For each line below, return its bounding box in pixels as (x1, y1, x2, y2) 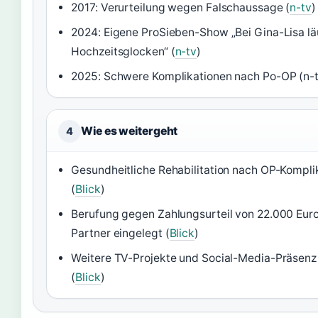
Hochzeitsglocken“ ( (71, 45, 175, 58)
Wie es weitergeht (81, 124, 178, 138)
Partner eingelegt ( (71, 226, 170, 240)
